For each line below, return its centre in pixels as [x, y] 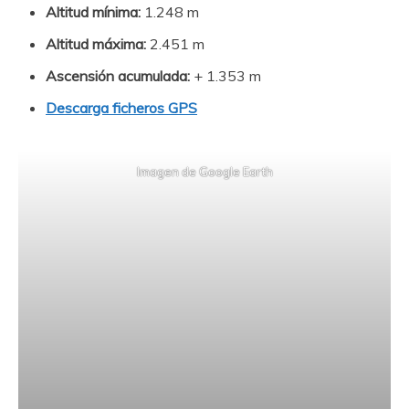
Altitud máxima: [96, 44]
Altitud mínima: [95, 12]
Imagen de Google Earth [204, 172]
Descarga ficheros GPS [121, 108]
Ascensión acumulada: [118, 76]
